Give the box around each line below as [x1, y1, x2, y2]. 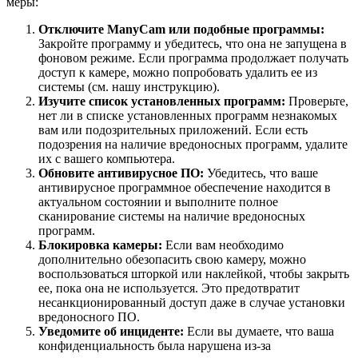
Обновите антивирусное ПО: [38, 165, 204, 180]
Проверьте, [285, 93, 348, 108]
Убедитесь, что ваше [204, 165, 318, 180]
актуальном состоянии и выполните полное [38, 194, 278, 209]
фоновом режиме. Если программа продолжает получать [38, 50, 348, 65]
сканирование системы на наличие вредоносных [38, 209, 305, 223]
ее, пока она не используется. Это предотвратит [38, 280, 300, 295]
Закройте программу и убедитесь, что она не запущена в [38, 36, 347, 50]
